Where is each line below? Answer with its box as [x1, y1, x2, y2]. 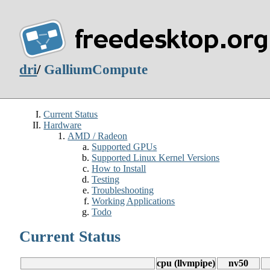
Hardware [43, 119, 82, 130]
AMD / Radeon [67, 130, 128, 141]
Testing [92, 174, 120, 184]
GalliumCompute [44, 62, 148, 78]
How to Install [92, 163, 146, 174]
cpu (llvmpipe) [157, 258, 216, 269]
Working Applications [92, 195, 175, 206]
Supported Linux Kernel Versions [92, 152, 220, 163]
